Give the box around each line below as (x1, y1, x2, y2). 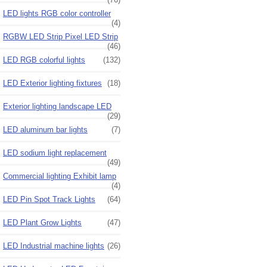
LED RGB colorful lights (3, 55, 85, 64)
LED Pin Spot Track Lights (3, 194, 95, 204)
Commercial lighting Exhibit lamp (3, 171, 116, 181)
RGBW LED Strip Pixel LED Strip (3, 32, 118, 41)
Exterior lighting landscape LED (3, 101, 111, 111)
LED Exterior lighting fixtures (3, 78, 102, 88)
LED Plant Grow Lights (3, 218, 82, 227)
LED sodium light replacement (3, 148, 107, 157)
